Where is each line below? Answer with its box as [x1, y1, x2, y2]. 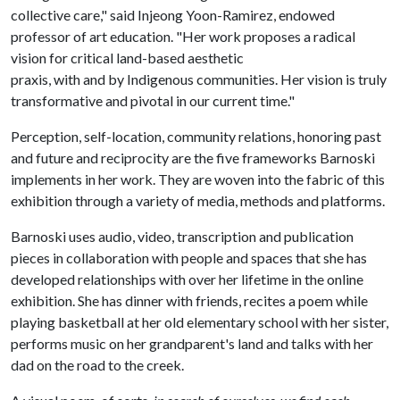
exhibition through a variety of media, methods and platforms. [11, 192, 387, 209]
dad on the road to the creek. [11, 356, 187, 373]
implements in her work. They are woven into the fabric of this [11, 171, 385, 187]
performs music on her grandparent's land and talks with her [11, 335, 373, 352]
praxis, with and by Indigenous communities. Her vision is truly [11, 71, 387, 87]
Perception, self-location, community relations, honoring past [11, 128, 381, 145]
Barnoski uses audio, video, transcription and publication [11, 228, 354, 245]
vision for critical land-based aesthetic [11, 49, 244, 66]
